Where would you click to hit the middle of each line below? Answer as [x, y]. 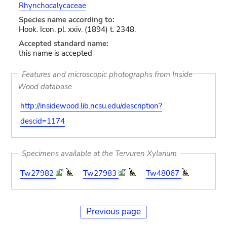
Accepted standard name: [63, 44]
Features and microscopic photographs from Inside [107, 74]
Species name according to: [66, 20]
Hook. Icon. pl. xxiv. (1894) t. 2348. [77, 29]
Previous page [113, 212]
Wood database [45, 86]
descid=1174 [42, 121]
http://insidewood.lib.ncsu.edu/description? [91, 106]
